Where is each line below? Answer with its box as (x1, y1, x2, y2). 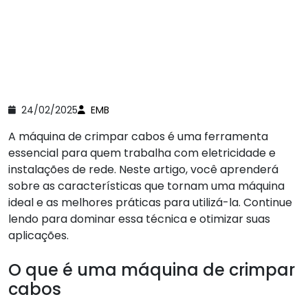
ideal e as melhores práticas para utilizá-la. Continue (8, 194, 292, 210)
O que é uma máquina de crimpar (8, 258, 295, 281)
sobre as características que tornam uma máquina (8, 177, 285, 194)
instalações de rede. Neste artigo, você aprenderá (8, 161, 278, 177)
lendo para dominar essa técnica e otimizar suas (8, 210, 270, 227)
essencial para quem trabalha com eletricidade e (8, 144, 276, 161)
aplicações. (8, 227, 69, 243)
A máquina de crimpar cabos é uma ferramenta (8, 128, 268, 144)
